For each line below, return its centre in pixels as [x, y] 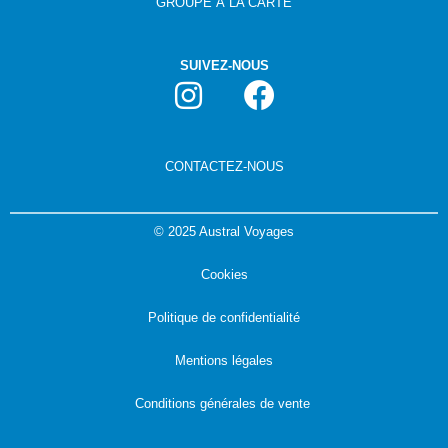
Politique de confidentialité [224, 318]
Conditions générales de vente [222, 404]
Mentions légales [224, 361]
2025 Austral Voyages [229, 232]
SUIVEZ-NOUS [224, 66]
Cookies [224, 275]
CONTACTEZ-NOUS [224, 167]
